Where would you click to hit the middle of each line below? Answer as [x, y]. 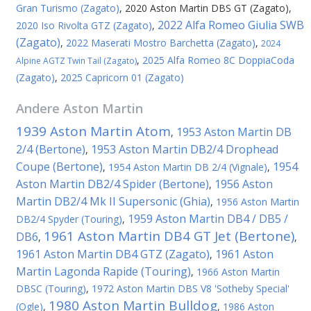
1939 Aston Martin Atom [93, 131]
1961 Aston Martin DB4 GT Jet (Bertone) [169, 236]
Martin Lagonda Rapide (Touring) [103, 271]
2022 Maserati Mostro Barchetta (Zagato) [161, 43]
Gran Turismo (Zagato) [68, 8]
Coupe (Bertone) [59, 167]
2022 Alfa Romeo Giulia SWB [231, 25]
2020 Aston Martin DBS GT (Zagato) [207, 8]
